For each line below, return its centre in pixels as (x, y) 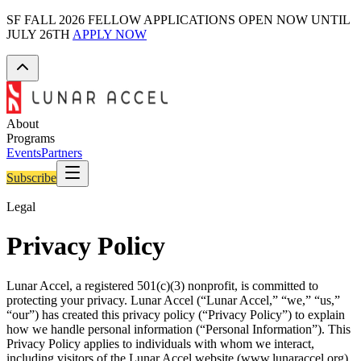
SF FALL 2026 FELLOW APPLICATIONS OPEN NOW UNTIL (178, 20)
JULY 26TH (38, 34)
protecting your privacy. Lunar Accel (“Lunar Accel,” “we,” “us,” (173, 300)
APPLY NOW (110, 34)
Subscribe (31, 178)
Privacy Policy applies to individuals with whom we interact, (160, 343)
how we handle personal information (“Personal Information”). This (178, 329)
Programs (31, 138)
